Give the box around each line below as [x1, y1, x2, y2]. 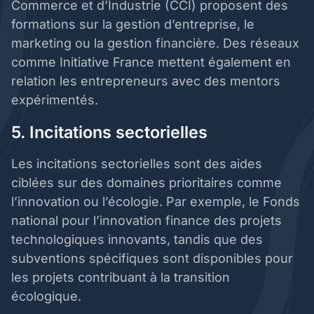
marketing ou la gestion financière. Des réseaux [11, 36, 299, 51]
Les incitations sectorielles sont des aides [11, 156, 262, 172]
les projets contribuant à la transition [11, 270, 230, 285]
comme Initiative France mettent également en [11, 55, 291, 70]
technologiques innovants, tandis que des [11, 232, 263, 247]
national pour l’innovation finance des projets [11, 213, 282, 228]
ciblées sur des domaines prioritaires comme [11, 175, 282, 191]
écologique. [11, 289, 85, 304]
